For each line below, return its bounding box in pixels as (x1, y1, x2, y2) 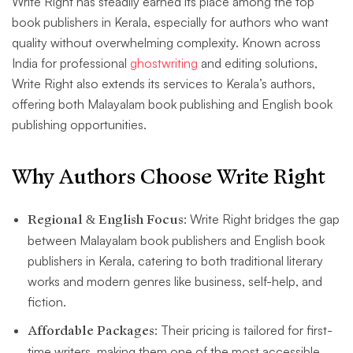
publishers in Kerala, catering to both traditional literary (28, 253, 323, 269)
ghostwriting (130, 55, 198, 72)
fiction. (28, 294, 66, 310)
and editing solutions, (198, 55, 318, 72)
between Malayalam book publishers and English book (28, 232, 325, 249)
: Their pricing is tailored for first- (154, 322, 333, 339)
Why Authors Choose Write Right (12, 163, 325, 191)
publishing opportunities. (12, 117, 147, 133)
